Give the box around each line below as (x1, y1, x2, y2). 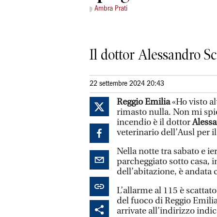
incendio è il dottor (117, 117, 192, 127)
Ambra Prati (94, 5, 127, 13)
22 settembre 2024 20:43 (90, 80, 164, 87)
